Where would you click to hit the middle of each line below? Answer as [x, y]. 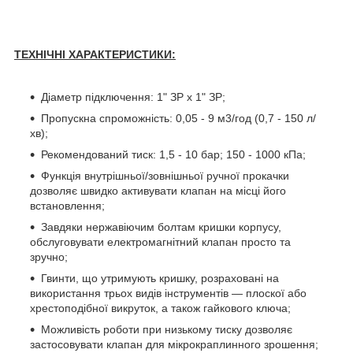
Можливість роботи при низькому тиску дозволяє [167, 329]
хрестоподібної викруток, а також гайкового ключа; [160, 308]
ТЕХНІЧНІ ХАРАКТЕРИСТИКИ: [95, 54]
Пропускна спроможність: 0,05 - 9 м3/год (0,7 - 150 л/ [178, 118]
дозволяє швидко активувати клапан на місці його [158, 190]
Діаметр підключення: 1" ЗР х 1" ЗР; [133, 97]
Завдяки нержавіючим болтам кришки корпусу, [161, 227]
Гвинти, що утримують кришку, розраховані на [160, 278]
